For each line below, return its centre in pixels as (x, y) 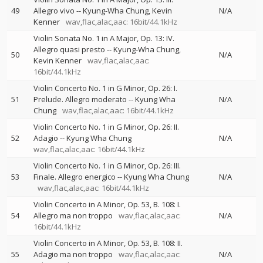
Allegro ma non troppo (73, 215)
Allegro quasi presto (69, 49)
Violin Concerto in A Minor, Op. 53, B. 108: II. (108, 243)
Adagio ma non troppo (73, 254)
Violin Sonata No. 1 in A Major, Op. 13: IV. (104, 38)
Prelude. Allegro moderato (80, 99)
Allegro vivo (54, 11)
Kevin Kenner (58, 60)
